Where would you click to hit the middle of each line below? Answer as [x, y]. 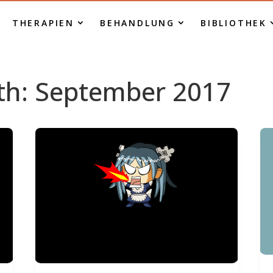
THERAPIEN [43, 23]
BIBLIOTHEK [233, 23]
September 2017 [133, 91]
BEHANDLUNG [137, 23]
